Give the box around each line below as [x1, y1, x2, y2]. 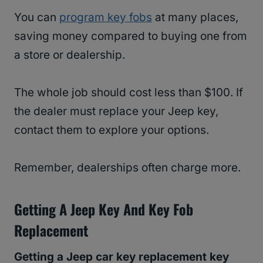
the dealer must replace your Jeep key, [14, 104, 218, 119]
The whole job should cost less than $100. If [14, 86, 243, 100]
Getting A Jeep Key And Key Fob [14, 198, 193, 220]
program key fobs [59, 11, 152, 25]
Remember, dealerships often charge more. [14, 161, 241, 175]
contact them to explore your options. [14, 123, 209, 137]
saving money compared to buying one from [14, 29, 247, 43]
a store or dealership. [14, 48, 125, 62]
